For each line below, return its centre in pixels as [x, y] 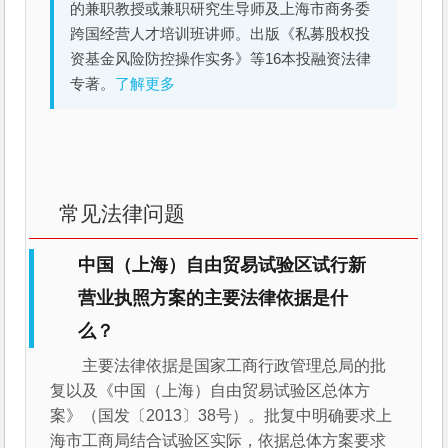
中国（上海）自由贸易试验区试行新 [222, 265]
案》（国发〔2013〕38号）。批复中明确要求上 [221, 416]
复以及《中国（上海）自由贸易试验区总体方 [210, 391]
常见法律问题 [122, 214]
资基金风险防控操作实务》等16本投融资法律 [221, 59]
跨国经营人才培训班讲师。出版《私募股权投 [220, 34]
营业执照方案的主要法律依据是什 [213, 298]
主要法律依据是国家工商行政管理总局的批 [234, 366]
